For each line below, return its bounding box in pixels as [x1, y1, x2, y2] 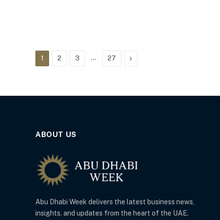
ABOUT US [35, 130, 77, 138]
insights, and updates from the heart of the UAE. [35, 209, 189, 218]
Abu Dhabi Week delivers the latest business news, [35, 198, 194, 206]
